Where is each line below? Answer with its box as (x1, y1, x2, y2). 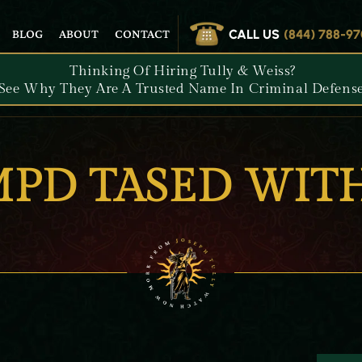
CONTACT (115, 27, 170, 40)
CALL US (229, 26, 280, 42)
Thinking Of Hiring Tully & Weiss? (69, 63, 296, 79)
